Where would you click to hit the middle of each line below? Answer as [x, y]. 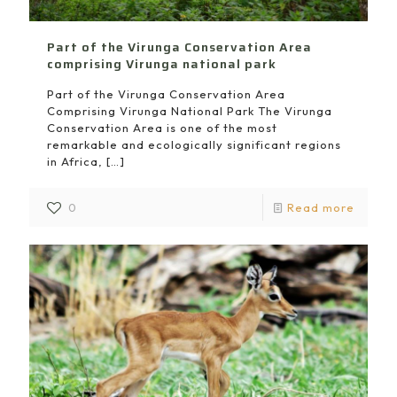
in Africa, [75, 162]
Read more [321, 208]
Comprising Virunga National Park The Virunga [190, 111]
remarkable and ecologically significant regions [194, 145]
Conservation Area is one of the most [162, 128]
